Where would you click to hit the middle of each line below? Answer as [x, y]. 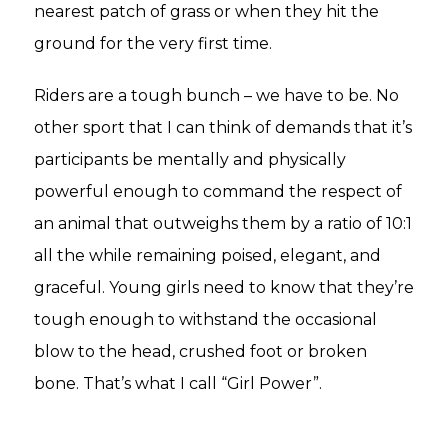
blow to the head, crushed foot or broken [200, 351]
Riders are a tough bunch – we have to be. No [216, 95]
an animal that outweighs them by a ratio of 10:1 [223, 223]
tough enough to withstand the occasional [205, 319]
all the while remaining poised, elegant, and [207, 255]
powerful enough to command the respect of [218, 191]
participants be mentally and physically [190, 159]
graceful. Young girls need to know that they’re [224, 287]
